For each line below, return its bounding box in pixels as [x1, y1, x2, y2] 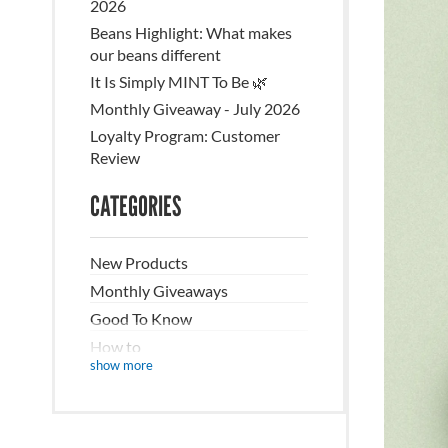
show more [90, 357, 153, 373]
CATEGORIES [90, 189, 181, 223]
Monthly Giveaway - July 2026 [90, 99, 300, 118]
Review [90, 148, 140, 167]
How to [90, 337, 141, 356]
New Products [90, 253, 188, 272]
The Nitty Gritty [90, 393, 200, 412]
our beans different [90, 45, 221, 64]
